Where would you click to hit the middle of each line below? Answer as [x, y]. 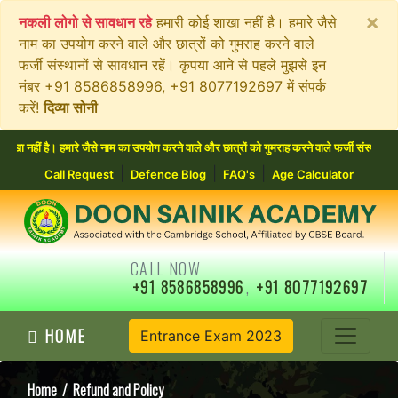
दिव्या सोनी [71, 107]
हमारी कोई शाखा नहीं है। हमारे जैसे [244, 22]
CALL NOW [166, 269]
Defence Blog [168, 174]
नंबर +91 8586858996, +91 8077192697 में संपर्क [172, 86]
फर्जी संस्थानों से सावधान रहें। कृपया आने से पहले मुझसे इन [172, 65]
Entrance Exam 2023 [211, 336]
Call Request [79, 174]
